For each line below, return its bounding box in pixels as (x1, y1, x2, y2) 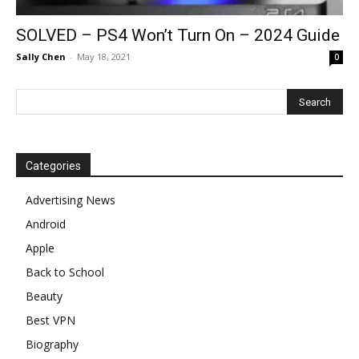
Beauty (26, 288, 63, 305)
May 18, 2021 (77, 50, 131, 63)
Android (26, 216, 66, 232)
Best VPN (26, 313, 75, 329)
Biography (26, 337, 79, 353)
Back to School (26, 264, 104, 280)
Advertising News (26, 192, 115, 208)
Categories (26, 159, 81, 173)
